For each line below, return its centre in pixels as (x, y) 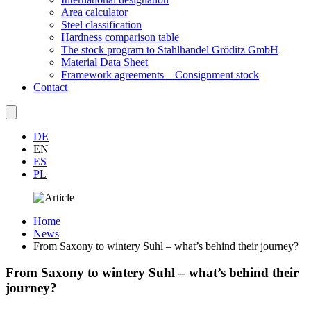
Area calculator (94, 12)
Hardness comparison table (120, 37)
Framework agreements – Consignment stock (160, 74)
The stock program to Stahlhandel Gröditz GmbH (170, 49)
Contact (50, 87)
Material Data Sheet (104, 62)
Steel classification (101, 24)
